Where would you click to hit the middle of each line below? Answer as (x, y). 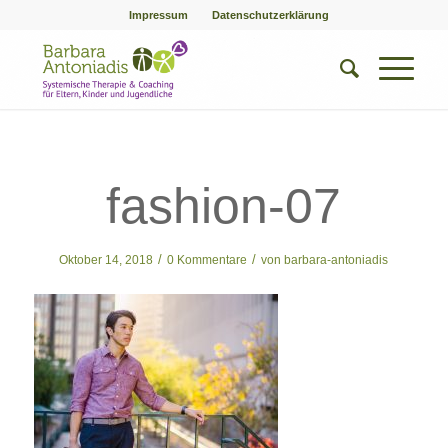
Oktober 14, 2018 (106, 260)
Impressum (158, 15)
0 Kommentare (207, 260)
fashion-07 (224, 206)
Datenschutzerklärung (270, 15)
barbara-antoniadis (336, 260)
